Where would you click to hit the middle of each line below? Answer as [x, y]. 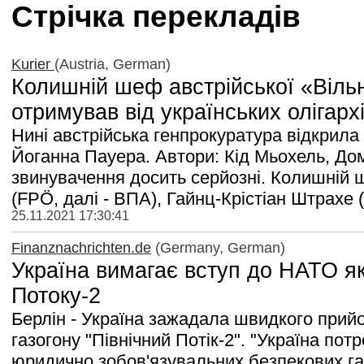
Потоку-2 [56, 295]
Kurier [33, 64]
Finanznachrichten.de [81, 247]
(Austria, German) [113, 64]
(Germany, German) [218, 247]
